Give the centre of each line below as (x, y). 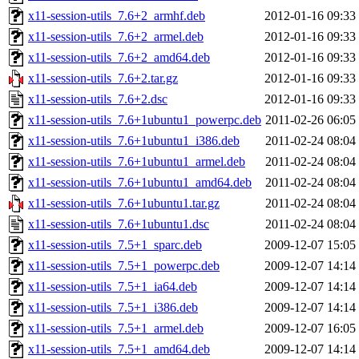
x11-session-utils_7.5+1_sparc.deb (115, 245)
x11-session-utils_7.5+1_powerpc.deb (124, 266)
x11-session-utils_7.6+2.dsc (98, 99)
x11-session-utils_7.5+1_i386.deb (113, 308)
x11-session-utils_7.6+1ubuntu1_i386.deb (134, 141)
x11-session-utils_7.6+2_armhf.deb (117, 16)
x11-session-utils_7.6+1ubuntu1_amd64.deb (140, 183)
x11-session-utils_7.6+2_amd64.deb (119, 58)
